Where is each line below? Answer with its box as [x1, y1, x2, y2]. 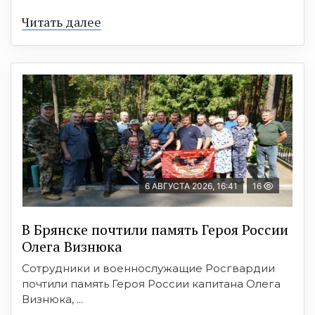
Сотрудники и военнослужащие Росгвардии [22, 262, 275, 275]
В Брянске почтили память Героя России [22, 220, 288, 239]
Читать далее [22, 13, 101, 30]
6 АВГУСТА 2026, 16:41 [145, 181, 238, 191]
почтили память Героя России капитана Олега [22, 277, 281, 290]
